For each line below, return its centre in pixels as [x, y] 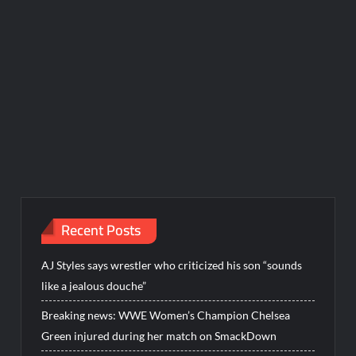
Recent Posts [101, 230]
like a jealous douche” [94, 285]
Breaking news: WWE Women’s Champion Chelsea [166, 315]
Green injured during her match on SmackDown [159, 335]
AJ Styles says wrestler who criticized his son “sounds [172, 265]
